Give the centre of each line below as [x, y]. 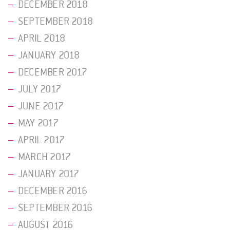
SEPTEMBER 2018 [56, 21]
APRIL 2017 [42, 140]
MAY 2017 [38, 123]
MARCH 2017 [45, 157]
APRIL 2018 [42, 38]
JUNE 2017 [41, 106]
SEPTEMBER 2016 [55, 208]
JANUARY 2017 [49, 174]
